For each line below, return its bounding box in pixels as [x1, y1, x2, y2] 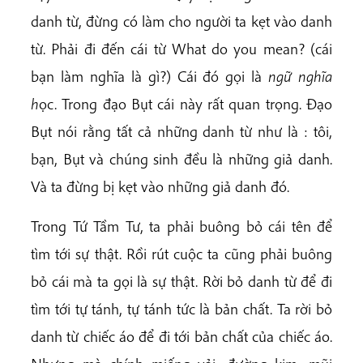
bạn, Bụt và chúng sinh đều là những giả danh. [31, 149, 332, 169]
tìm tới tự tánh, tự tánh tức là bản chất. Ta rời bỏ [31, 299, 332, 319]
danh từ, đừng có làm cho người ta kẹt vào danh [31, 11, 332, 32]
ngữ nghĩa [268, 66, 333, 87]
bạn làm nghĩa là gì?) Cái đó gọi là [31, 66, 269, 87]
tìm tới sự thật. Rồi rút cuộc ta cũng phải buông [31, 244, 332, 264]
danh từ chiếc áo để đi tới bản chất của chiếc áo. [31, 327, 332, 347]
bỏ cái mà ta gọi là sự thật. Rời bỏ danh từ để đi [31, 271, 332, 292]
